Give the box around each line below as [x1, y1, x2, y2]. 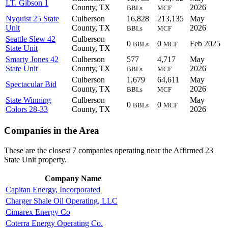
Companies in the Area [4, 125, 99, 136]
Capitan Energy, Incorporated [6, 185, 100, 194]
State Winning [6, 96, 51, 105]
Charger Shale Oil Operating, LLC [6, 196, 118, 205]
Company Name [44, 174, 101, 183]
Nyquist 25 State [6, 14, 59, 23]
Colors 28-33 [6, 105, 48, 114]
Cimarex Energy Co [6, 207, 70, 216]
